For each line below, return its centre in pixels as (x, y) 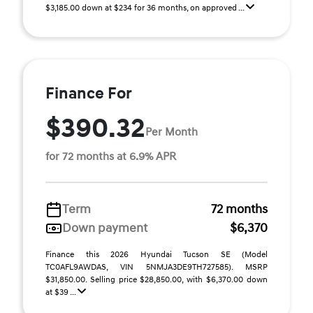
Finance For (89, 94)
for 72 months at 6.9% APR (111, 156)
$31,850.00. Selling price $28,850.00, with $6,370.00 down (156, 280)
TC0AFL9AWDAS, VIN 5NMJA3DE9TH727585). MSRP (156, 267)
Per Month (172, 132)
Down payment (105, 228)
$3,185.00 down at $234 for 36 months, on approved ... (146, 8)
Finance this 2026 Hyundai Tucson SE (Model (156, 255)
